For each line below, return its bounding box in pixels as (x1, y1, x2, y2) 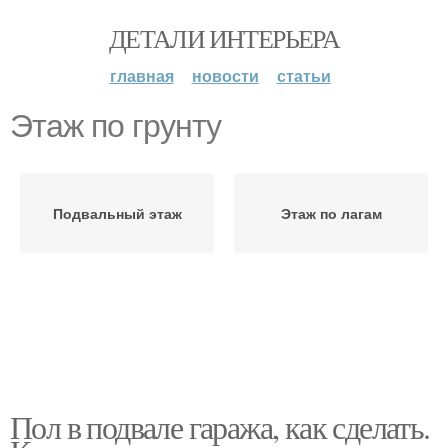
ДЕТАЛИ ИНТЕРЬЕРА (108, 21, 340, 55)
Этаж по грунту (10, 108, 221, 144)
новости (191, 64, 259, 87)
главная (109, 64, 174, 87)
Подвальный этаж (52, 203, 182, 223)
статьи (276, 64, 331, 87)
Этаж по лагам (280, 203, 382, 223)
